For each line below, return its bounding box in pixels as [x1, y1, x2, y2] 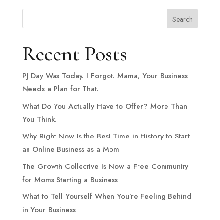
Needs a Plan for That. [22, 83, 99, 94]
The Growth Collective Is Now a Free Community [22, 161, 188, 172]
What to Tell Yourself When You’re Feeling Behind [22, 191, 192, 202]
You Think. [22, 113, 57, 125]
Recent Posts [22, 41, 127, 66]
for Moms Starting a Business [22, 174, 118, 185]
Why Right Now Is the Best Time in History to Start [22, 131, 190, 141]
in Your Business [22, 204, 76, 215]
